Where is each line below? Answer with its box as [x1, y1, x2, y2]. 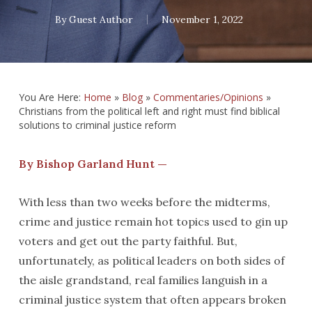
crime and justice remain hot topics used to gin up [18, 214, 288, 228]
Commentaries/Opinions [153, 91, 263, 104]
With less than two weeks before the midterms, [18, 195, 270, 209]
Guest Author [68, 13, 133, 26]
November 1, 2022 [161, 13, 243, 26]
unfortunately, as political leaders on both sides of [18, 253, 285, 267]
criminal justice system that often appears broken [18, 292, 286, 306]
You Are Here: [18, 91, 84, 104]
